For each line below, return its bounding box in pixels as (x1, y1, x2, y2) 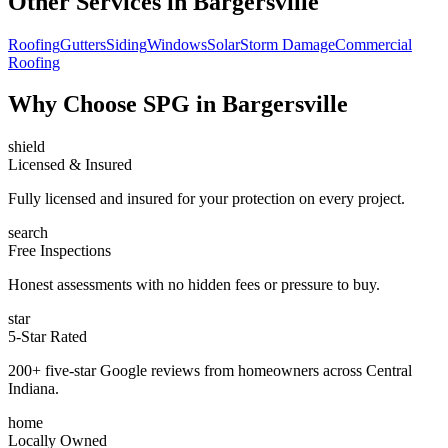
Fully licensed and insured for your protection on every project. (8, 190, 405, 208)
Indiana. (8, 380, 59, 398)
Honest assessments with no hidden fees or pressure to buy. (8, 276, 380, 294)
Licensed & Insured (8, 156, 132, 174)
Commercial (335, 35, 412, 53)
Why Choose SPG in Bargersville (8, 91, 348, 118)
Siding (106, 35, 147, 53)
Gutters (60, 35, 106, 53)
